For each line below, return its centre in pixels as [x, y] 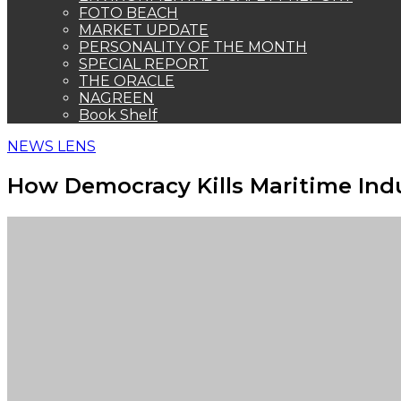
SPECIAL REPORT [144, 64]
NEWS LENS [51, 146]
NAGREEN [116, 98]
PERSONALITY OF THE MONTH [193, 47]
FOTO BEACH [128, 13]
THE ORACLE [127, 81]
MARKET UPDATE [144, 30]
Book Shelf [118, 115]
